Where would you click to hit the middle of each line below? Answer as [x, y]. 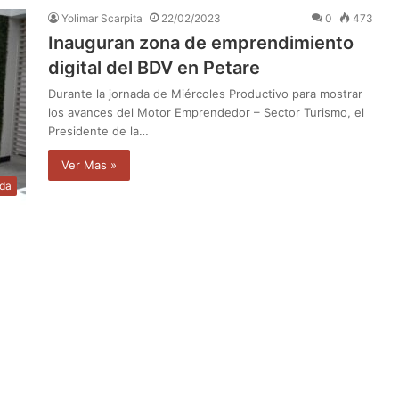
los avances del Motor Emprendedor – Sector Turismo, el [206, 112]
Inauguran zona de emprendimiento [201, 42]
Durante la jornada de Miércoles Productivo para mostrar [205, 93]
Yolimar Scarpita [102, 18]
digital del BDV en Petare [154, 67]
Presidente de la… [98, 130]
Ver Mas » [89, 164]
